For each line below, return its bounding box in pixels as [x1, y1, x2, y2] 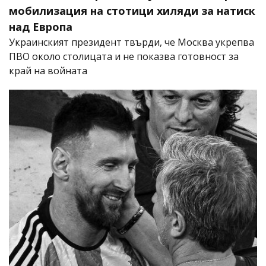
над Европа [9, 20, 72, 34]
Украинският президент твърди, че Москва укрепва [9, 36, 254, 49]
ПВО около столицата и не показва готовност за [9, 50, 239, 64]
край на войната [9, 64, 87, 78]
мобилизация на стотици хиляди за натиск [9, 4, 255, 18]
